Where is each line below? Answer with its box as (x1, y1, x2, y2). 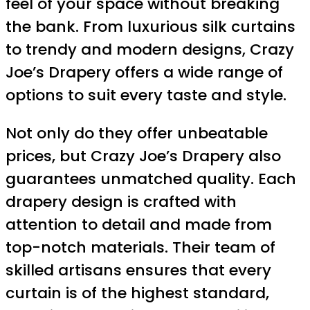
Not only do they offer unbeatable (6, 122, 268, 144)
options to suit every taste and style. (6, 84, 286, 106)
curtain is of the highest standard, (6, 282, 269, 304)
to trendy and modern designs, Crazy (6, 38, 294, 60)
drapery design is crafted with (6, 190, 237, 212)
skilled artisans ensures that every (6, 259, 271, 281)
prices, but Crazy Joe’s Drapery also (6, 145, 281, 167)
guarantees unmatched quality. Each (6, 167, 296, 190)
